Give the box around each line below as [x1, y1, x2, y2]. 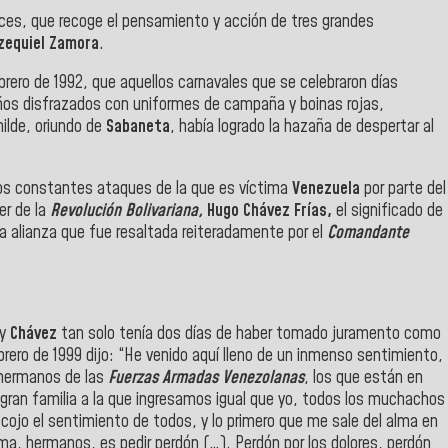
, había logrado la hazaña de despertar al [170, 115, 434, 140]
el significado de [332, 198, 443, 223]
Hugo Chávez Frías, [207, 198, 332, 223]
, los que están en [304, 366, 423, 390]
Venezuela [292, 176, 360, 201]
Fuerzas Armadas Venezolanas [108, 366, 304, 390]
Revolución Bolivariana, [50, 198, 203, 223]
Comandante [323, 220, 409, 245]
